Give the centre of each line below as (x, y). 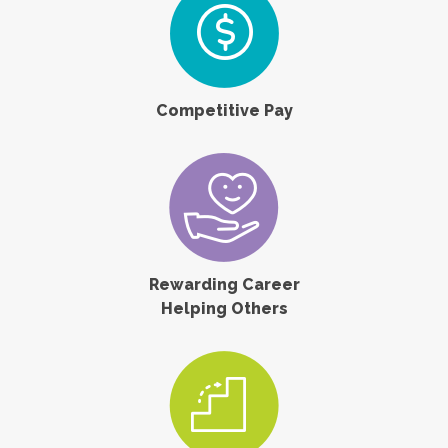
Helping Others (224, 308)
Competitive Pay (224, 110)
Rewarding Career (224, 284)
